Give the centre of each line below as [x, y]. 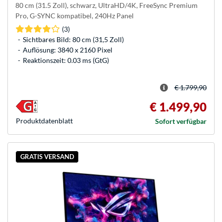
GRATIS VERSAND [47, 157]
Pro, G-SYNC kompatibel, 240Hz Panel [75, 15]
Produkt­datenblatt [44, 120]
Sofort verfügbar [181, 121]
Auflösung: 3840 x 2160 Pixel [68, 50]
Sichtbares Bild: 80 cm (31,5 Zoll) [73, 39]
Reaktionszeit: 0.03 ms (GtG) [66, 60]
